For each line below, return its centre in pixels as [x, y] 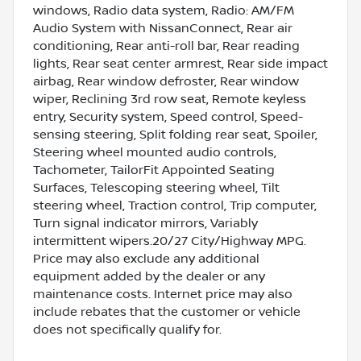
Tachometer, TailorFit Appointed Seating [154, 170]
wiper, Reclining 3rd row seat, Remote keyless [170, 99]
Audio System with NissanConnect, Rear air [163, 28]
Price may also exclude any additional [146, 258]
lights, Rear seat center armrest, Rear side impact [180, 63]
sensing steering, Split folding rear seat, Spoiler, [175, 134]
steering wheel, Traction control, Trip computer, [175, 205]
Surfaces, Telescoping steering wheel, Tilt [156, 187]
